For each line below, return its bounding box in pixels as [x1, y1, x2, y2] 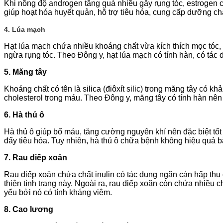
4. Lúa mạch [4, 25, 45, 33]
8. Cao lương [4, 205, 53, 214]
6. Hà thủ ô [4, 110, 44, 119]
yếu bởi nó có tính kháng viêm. [4, 188, 112, 197]
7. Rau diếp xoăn [4, 153, 67, 162]
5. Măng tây [4, 67, 47, 76]
